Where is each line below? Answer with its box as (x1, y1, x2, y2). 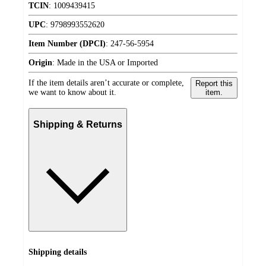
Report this (195, 79, 233, 88)
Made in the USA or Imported (57, 58, 158, 68)
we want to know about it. (28, 88, 116, 97)
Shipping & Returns (33, 119, 122, 129)
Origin (28, 58, 52, 68)
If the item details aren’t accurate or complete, (28, 78, 184, 88)
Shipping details (28, 248, 87, 257)
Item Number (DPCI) (28, 39, 106, 49)
